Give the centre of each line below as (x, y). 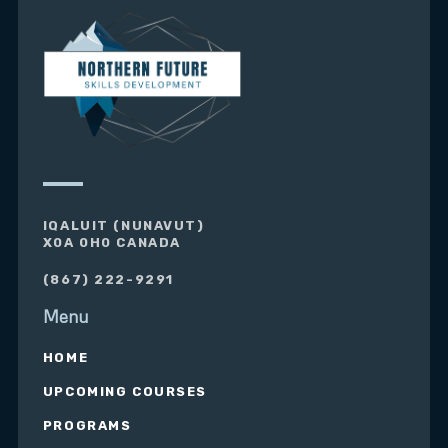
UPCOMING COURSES (124, 392)
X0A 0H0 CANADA (111, 243)
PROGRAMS (87, 426)
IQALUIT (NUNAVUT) (123, 226)
